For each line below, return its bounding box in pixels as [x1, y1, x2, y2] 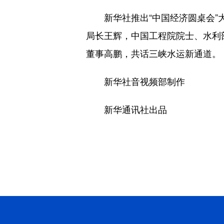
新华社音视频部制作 [86, 74, 185, 87]
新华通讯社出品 [86, 102, 167, 115]
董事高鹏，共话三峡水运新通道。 [86, 46, 221, 59]
